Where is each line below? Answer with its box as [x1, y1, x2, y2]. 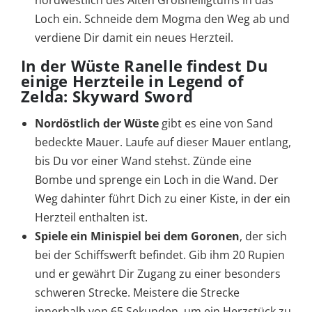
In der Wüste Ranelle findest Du [21, 55, 267, 77]
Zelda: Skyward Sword [21, 86, 194, 107]
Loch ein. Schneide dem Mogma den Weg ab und [35, 11, 290, 27]
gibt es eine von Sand [159, 116, 273, 132]
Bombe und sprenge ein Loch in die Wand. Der [35, 172, 279, 188]
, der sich [240, 228, 287, 244]
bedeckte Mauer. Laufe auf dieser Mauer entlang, [35, 134, 291, 150]
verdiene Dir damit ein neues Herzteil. [35, 30, 233, 46]
